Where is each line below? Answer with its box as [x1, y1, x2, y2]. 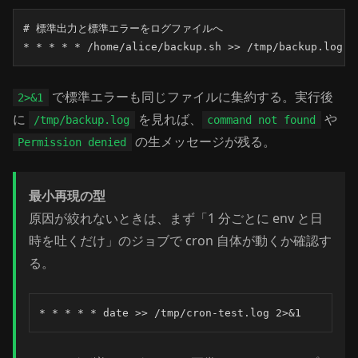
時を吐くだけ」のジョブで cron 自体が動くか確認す [29, 232, 332, 249]
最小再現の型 [29, 187, 105, 205]
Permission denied [18, 136, 127, 149]
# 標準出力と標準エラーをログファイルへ [23, 22, 223, 34]
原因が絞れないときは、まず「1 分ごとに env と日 [29, 209, 323, 227]
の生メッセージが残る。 [131, 133, 276, 150]
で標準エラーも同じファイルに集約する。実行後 [48, 88, 333, 105]
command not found [207, 113, 316, 126]
